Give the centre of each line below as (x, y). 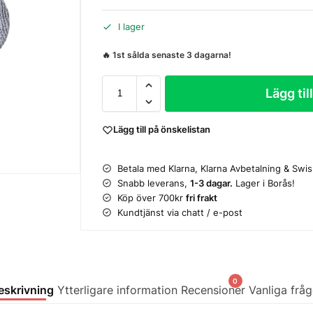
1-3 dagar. (212, 183)
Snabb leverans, (154, 183)
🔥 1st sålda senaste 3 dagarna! (167, 55)
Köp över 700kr (152, 197)
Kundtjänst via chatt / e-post (180, 212)
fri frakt (202, 197)
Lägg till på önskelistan (162, 130)
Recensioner (213, 290)
